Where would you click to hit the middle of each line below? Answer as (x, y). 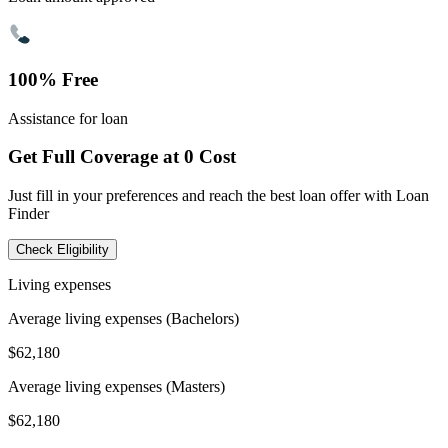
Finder (28, 213)
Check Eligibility (62, 249)
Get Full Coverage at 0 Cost (122, 157)
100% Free (53, 79)
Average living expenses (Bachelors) (123, 318)
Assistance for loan (68, 118)
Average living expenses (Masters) (116, 386)
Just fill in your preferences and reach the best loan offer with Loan (218, 195)
